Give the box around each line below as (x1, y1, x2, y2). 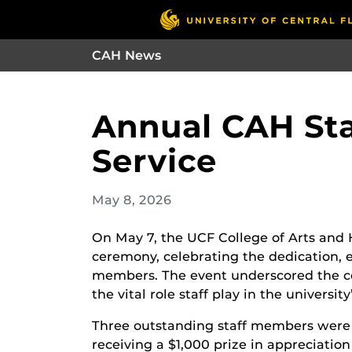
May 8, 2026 (92, 192, 171, 208)
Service (92, 141, 217, 181)
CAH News (92, 48, 162, 64)
